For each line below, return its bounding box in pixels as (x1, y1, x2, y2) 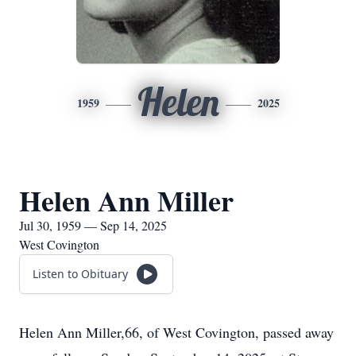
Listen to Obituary (33, 266, 128, 281)
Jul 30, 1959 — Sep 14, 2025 (19, 217, 167, 234)
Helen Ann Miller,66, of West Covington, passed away (19, 323, 334, 342)
